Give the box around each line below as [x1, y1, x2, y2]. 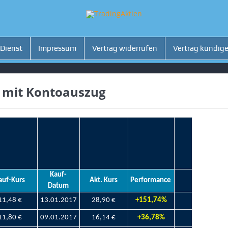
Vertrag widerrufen [92, 44, 157, 53]
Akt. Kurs [90, 177, 118, 185]
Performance [130, 177, 172, 185]
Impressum [38, 44, 76, 53]
